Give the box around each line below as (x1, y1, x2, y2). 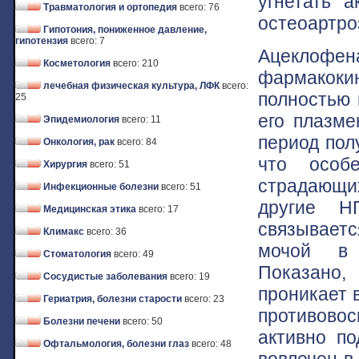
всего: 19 (170, 271, 210, 282)
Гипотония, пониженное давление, (43, 24, 207, 35)
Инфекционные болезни (43, 181, 159, 192)
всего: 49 (114, 248, 154, 260)
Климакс (43, 226, 84, 237)
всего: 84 (117, 136, 157, 147)
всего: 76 (179, 2, 220, 13)
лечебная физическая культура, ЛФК (43, 80, 220, 91)
